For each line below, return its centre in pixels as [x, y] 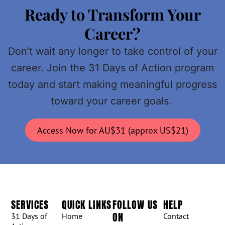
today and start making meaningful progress [113, 85]
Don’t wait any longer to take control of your [113, 51]
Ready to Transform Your [113, 15]
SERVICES [30, 204]
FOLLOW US [135, 204]
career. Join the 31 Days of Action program [113, 68]
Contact [176, 216]
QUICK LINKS [87, 204]
